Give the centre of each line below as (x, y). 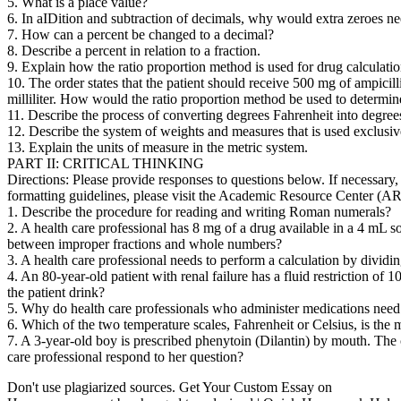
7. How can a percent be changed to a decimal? (141, 34)
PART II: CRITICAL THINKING (106, 163)
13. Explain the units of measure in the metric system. (158, 147)
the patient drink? (56, 292)
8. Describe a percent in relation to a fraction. (134, 50)
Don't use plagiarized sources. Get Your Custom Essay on (170, 387)
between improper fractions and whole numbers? (145, 243)
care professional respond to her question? (125, 356)
